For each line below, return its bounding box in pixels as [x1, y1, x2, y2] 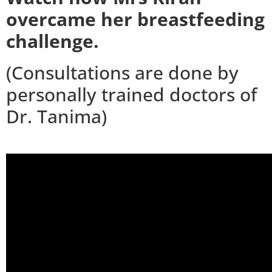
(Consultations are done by [6, 59, 239, 85]
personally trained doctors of [6, 81, 257, 107]
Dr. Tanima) [6, 103, 107, 129]
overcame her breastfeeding [6, 6, 265, 32]
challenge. [6, 28, 99, 53]
